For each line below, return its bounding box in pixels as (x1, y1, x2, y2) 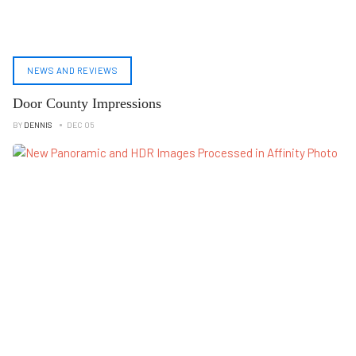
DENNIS (24, 120, 52, 130)
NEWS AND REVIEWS (27, 65, 118, 75)
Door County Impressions (13, 95, 161, 111)
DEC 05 (67, 120, 95, 130)
